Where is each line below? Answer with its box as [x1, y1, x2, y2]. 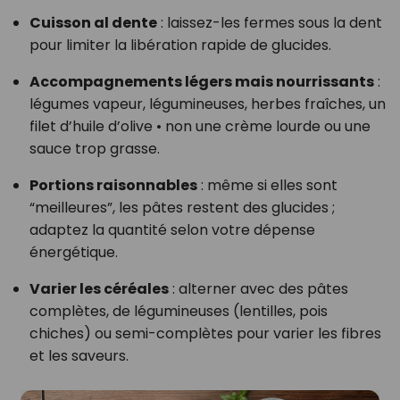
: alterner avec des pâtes [168, 279, 348, 300]
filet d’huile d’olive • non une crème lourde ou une [29, 116, 371, 137]
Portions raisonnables [29, 175, 197, 196]
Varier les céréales [29, 279, 169, 300]
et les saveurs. [29, 346, 129, 367]
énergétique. [29, 242, 118, 263]
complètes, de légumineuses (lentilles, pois [29, 301, 328, 322]
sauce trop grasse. [29, 138, 160, 160]
